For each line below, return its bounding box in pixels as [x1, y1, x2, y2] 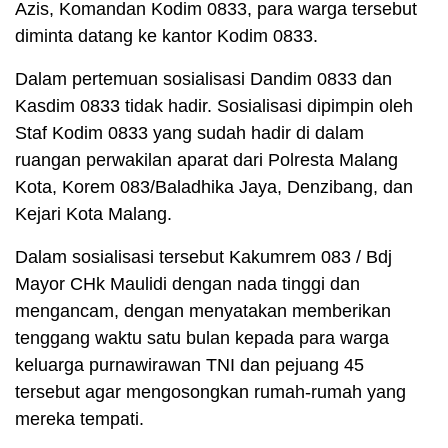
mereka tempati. [15, 409, 144, 430]
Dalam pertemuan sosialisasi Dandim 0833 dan [15, 69, 392, 90]
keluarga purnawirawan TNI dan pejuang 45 [15, 355, 364, 376]
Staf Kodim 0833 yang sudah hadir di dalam [15, 123, 364, 144]
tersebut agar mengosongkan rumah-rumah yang [15, 382, 406, 403]
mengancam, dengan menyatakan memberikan [15, 301, 391, 322]
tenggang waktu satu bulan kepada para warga [15, 328, 389, 349]
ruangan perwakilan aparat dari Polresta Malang [15, 150, 398, 171]
